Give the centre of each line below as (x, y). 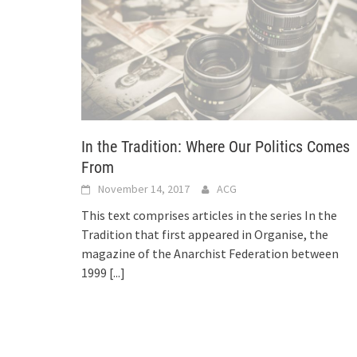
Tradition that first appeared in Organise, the (205, 235)
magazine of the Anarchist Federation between (210, 254)
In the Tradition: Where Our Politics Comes (216, 147)
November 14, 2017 (144, 189)
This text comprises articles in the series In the (209, 216)
